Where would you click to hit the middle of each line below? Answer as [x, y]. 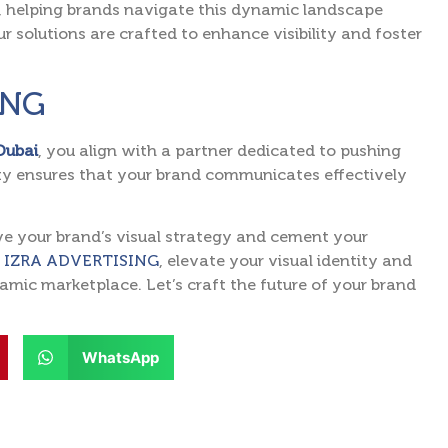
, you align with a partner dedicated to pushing [219, 150]
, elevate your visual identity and [285, 261]
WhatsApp [120, 357]
